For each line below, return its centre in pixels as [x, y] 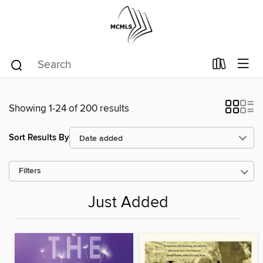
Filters [30, 171]
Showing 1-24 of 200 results [69, 109]
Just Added [128, 203]
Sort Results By [39, 137]
